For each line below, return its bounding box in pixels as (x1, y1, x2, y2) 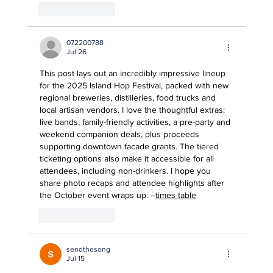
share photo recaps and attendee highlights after (39, 178, 227, 188)
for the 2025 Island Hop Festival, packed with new (39, 80, 231, 91)
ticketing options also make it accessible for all (39, 154, 216, 164)
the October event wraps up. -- (39, 190, 155, 200)
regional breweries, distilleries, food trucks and (39, 93, 218, 103)
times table (155, 190, 196, 200)
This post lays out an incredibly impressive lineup (39, 68, 228, 79)
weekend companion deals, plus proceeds (39, 129, 202, 140)
